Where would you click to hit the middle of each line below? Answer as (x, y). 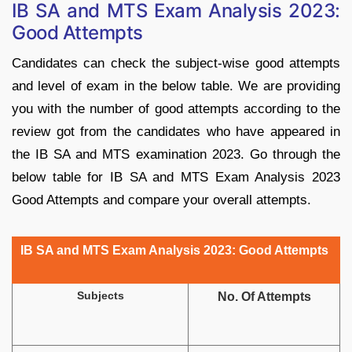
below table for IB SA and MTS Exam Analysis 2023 (176, 177)
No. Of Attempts (264, 296)
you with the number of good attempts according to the (176, 108)
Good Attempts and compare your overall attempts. (161, 200)
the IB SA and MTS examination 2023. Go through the (176, 154)
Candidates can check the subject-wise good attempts (176, 63)
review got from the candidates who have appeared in (176, 131)
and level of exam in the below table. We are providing (176, 86)
